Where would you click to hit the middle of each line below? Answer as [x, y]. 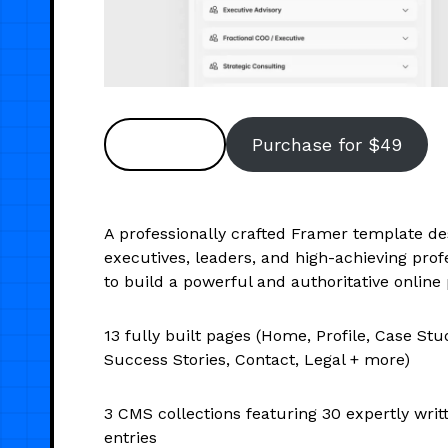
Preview [164, 144]
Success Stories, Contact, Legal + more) [257, 359]
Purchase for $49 [326, 144]
